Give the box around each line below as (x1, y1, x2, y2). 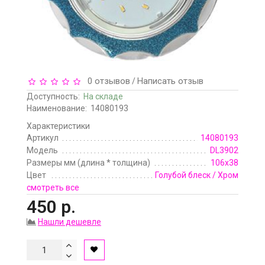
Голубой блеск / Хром (155, 170, 238, 180)
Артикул (27, 133, 59, 143)
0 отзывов (83, 76, 130, 87)
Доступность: (27, 92, 83, 102)
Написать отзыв (137, 76, 203, 87)
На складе (83, 92, 123, 102)
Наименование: (27, 104, 87, 114)
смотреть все (27, 183, 79, 193)
